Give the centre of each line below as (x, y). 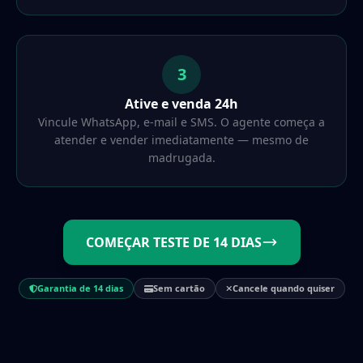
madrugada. (181, 157)
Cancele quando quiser (283, 288)
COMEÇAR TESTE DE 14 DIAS (173, 242)
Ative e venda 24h (181, 103)
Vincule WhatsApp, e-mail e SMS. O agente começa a (181, 122)
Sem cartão (179, 288)
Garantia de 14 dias (80, 288)
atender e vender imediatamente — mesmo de (181, 139)
